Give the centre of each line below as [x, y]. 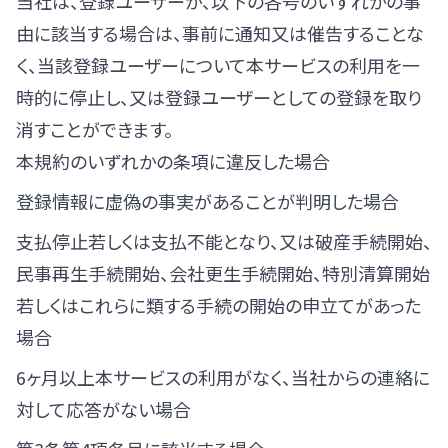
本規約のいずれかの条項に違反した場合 [173, 161]
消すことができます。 [94, 129]
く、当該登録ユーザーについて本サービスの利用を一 [218, 65]
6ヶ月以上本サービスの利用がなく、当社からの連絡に [223, 377]
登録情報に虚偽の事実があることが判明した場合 [207, 201]
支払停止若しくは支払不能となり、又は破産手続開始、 [224, 241]
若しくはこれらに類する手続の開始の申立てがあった [218, 305]
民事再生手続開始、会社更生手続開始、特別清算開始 [223, 273]
